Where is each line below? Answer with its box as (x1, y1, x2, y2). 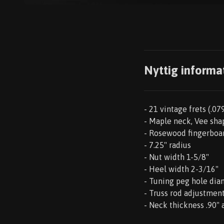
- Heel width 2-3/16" (144, 164, 218, 173)
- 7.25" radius (144, 140, 191, 149)
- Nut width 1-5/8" (144, 152, 209, 161)
